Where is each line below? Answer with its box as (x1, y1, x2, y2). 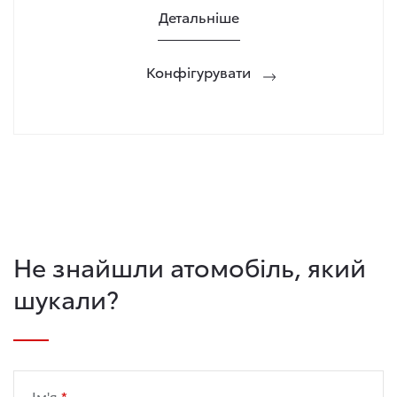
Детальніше (158, 6, 239, 27)
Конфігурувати (146, 61, 251, 82)
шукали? (13, 280, 119, 315)
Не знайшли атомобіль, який (13, 248, 366, 284)
